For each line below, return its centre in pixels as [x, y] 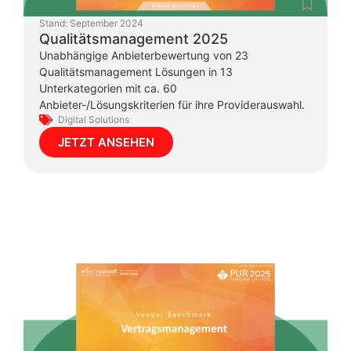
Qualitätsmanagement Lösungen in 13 [136, 71]
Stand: [53, 23]
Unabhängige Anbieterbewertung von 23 [144, 55]
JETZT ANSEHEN [106, 142]
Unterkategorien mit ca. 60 [108, 88]
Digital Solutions [94, 119]
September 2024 [107, 23]
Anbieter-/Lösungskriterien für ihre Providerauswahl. [172, 104]
